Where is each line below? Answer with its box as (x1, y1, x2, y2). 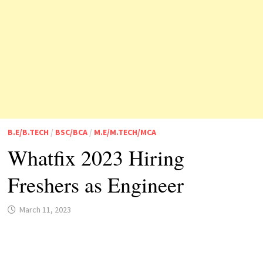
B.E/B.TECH (7, 126, 49, 137)
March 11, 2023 (19, 204, 71, 215)
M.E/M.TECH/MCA (93, 126, 156, 137)
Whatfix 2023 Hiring (7, 143, 184, 171)
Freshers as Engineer (7, 170, 184, 198)
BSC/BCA (55, 126, 87, 137)
